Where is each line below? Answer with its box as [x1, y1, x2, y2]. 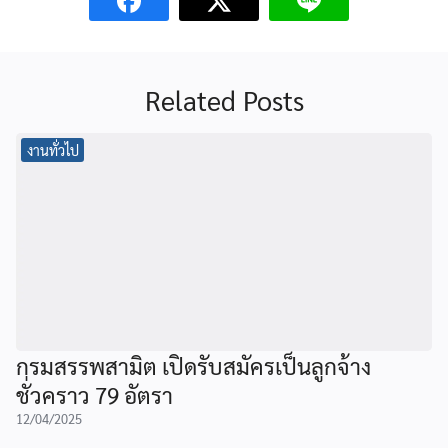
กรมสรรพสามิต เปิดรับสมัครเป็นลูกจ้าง [16, 350, 371, 380]
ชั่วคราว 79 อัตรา [16, 379, 173, 409]
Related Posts [144, 81, 304, 117]
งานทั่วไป [26, 140, 79, 159]
